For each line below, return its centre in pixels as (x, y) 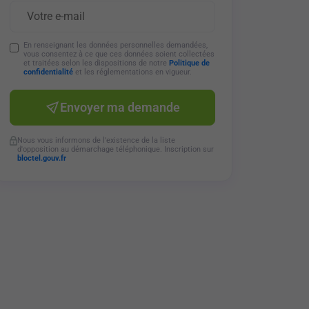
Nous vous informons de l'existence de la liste (96, 140)
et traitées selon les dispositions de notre (96, 63)
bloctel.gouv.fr (41, 158)
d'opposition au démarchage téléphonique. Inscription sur (115, 149)
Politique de (189, 63)
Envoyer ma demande (120, 107)
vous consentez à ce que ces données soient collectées (119, 54)
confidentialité (48, 72)
